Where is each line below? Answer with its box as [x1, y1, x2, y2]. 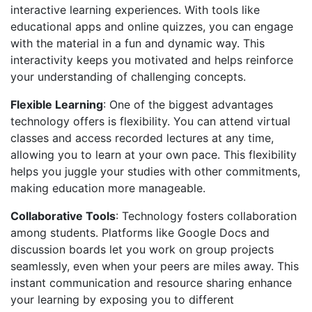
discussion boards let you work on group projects [10, 242, 274, 257]
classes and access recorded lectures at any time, [10, 131, 274, 146]
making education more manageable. [10, 181, 205, 196]
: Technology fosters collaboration [116, 209, 297, 224]
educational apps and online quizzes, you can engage [10, 19, 293, 34]
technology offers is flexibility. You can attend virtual [10, 114, 290, 129]
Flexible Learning [10, 97, 103, 112]
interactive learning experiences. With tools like [10, 3, 260, 17]
